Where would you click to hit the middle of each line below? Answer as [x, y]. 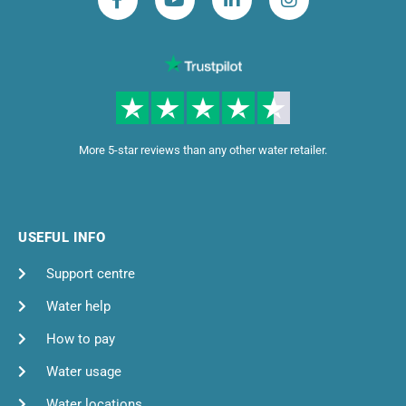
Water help [78, 306]
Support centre [90, 273]
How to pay [80, 338]
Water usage [83, 371]
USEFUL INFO [62, 237]
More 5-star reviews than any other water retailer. [203, 150]
